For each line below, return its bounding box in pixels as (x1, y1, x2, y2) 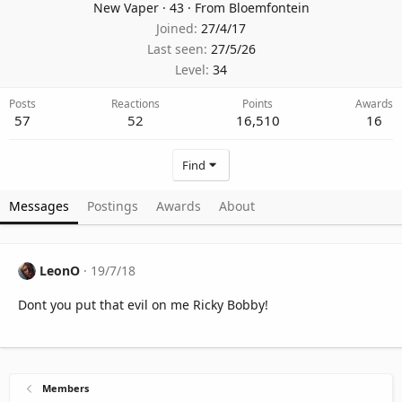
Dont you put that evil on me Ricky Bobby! (18, 295, 268, 313)
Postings (87, 197, 138, 215)
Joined (156, 20, 194, 38)
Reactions (111, 96, 161, 112)
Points (242, 96, 274, 112)
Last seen (146, 40, 204, 58)
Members (41, 380, 89, 395)
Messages (9, 197, 69, 215)
